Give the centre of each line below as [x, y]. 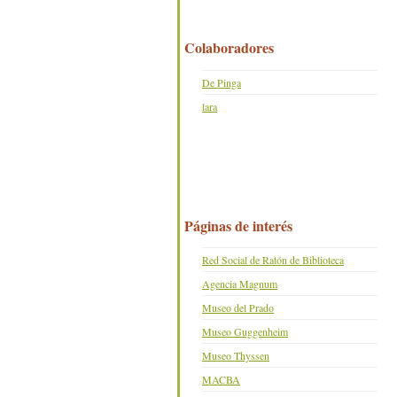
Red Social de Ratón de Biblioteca [273, 260]
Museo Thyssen [236, 356]
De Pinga [222, 82]
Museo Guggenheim [245, 332]
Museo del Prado [238, 308]
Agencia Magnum [240, 284]
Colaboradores [229, 48]
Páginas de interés [238, 225]
